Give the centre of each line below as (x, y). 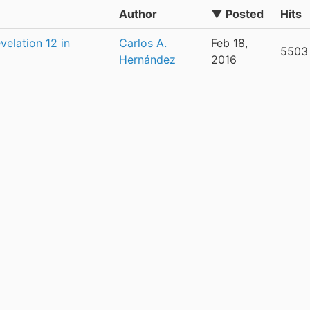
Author (138, 13)
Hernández (147, 59)
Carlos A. (143, 43)
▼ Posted (237, 13)
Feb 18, (229, 43)
